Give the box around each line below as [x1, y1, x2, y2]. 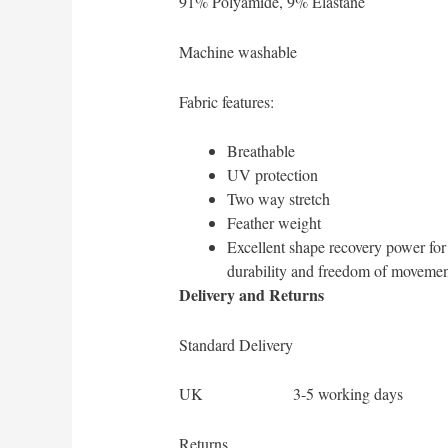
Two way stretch [226, 188, 330, 210]
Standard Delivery [178, 333, 293, 355]
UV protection [226, 164, 318, 186]
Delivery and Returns [178, 283, 324, 307]
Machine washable [178, 41, 297, 63]
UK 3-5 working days [178, 383, 403, 405]
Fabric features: [178, 90, 274, 112]
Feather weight [226, 212, 321, 234]
